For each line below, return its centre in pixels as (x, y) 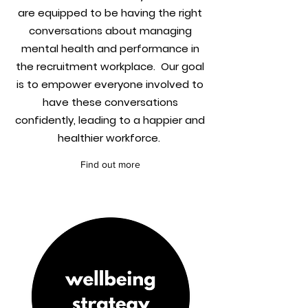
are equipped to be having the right (110, 13)
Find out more (110, 164)
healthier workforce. (110, 138)
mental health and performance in (110, 48)
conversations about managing (110, 31)
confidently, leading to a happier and (110, 120)
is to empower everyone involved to (110, 84)
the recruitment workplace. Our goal (110, 66)
